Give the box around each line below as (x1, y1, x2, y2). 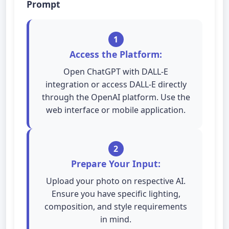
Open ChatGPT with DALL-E (63, 66, 168, 77)
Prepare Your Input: (71, 157, 161, 170)
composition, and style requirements (44, 201, 187, 212)
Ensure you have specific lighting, (51, 188, 180, 199)
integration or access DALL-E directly (45, 79, 187, 90)
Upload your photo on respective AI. (46, 175, 186, 187)
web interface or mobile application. (46, 104, 186, 116)
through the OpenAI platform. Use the (41, 91, 190, 103)
